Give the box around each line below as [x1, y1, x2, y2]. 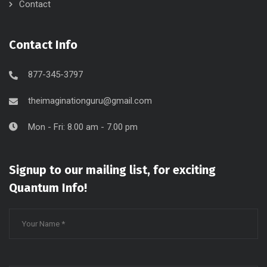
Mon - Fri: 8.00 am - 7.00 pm [28, 122, 138, 132]
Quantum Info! [9, 181, 87, 195]
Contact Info [9, 38, 77, 52]
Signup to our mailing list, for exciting [9, 163, 216, 177]
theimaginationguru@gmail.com [28, 95, 152, 106]
